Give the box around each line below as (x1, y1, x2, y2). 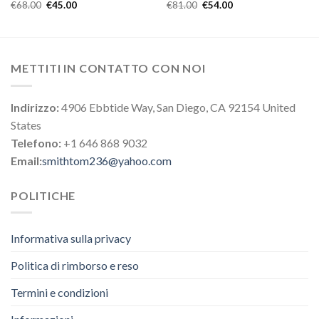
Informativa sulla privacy (11, 231, 131, 246)
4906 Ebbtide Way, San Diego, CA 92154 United (59, 100, 296, 114)
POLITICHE (11, 188, 76, 202)
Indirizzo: (11, 100, 59, 114)
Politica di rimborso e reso (11, 258, 139, 273)
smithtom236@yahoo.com (42, 153, 172, 167)
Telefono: (11, 135, 61, 150)
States (11, 117, 41, 132)
